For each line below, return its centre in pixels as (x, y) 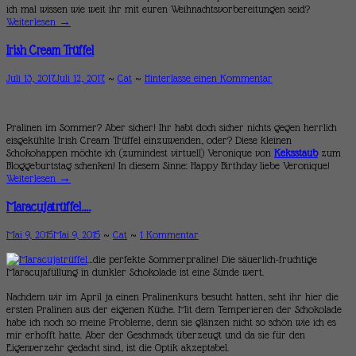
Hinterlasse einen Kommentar (209, 78)
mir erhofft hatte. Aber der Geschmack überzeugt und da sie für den (156, 335)
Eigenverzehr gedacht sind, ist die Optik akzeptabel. (118, 348)
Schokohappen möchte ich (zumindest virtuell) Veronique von (140, 153)
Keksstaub (296, 153)
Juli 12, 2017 (80, 78)
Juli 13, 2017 (31, 78)
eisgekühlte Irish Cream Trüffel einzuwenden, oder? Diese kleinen (149, 140)
